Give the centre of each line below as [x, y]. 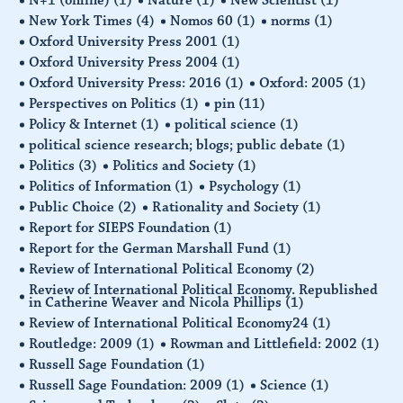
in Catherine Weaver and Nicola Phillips [157, 302]
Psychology [246, 186]
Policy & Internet [85, 124]
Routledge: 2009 [83, 343]
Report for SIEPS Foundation [121, 227]
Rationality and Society [228, 206]
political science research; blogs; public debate [178, 144]
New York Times [83, 20]
